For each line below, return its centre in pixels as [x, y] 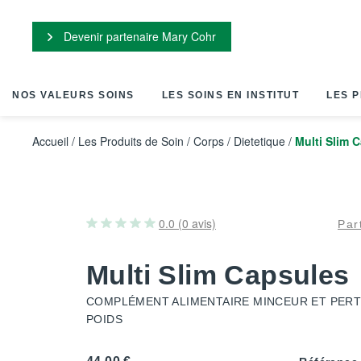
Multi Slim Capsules [218, 275]
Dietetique [259, 141]
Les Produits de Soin [131, 141]
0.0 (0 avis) [187, 223]
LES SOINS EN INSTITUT [230, 95]
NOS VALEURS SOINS [73, 95]
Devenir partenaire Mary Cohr [138, 36]
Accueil [50, 141]
